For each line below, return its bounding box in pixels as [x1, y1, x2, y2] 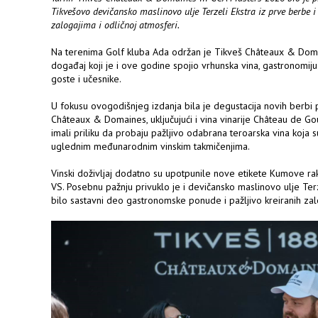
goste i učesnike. [51, 72, 121, 86]
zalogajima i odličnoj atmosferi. [51, 18, 180, 32]
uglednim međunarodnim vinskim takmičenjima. [51, 140, 250, 153]
